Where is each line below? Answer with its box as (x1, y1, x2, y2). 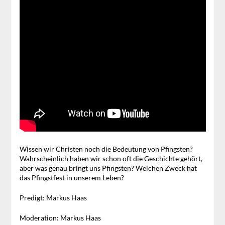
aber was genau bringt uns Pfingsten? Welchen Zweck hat (19, 164, 197, 173)
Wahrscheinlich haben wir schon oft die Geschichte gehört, (19, 154, 202, 163)
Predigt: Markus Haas (19, 193, 87, 202)
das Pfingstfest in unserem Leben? (19, 173, 124, 182)
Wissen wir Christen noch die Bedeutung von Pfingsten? (19, 145, 193, 154)
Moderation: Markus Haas (19, 213, 101, 222)
